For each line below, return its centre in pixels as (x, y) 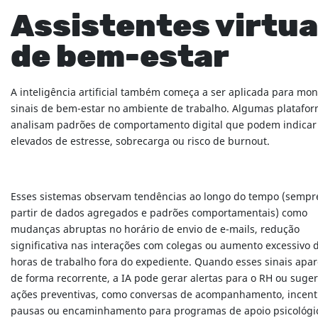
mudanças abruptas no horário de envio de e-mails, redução (155, 230)
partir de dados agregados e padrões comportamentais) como (159, 214)
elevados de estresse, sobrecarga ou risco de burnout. (140, 142)
